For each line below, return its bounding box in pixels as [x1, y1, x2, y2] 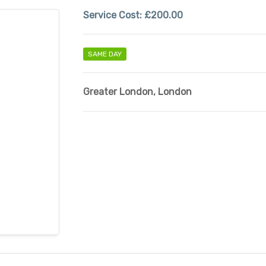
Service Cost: [83, 9, 144, 21]
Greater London [83, 86, 153, 97]
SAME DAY [87, 50, 122, 58]
